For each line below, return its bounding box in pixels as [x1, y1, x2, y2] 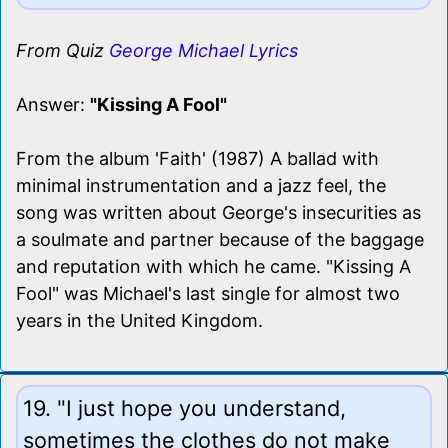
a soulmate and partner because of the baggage [16, 228, 424, 250]
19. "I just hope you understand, [23, 394, 346, 421]
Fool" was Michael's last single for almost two [16, 282, 400, 304]
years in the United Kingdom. [16, 309, 263, 331]
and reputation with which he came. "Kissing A [16, 255, 411, 277]
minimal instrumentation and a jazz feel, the [16, 174, 386, 196]
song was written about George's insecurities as [16, 201, 421, 223]
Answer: [16, 93, 90, 115]
